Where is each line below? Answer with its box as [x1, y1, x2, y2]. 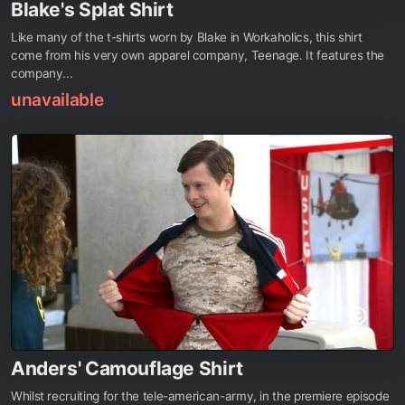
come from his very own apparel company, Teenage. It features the [11, 48, 384, 63]
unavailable [11, 89, 104, 111]
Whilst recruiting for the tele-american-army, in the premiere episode [11, 388, 390, 403]
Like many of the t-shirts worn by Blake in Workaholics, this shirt [11, 30, 363, 45]
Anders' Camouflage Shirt [11, 356, 243, 380]
